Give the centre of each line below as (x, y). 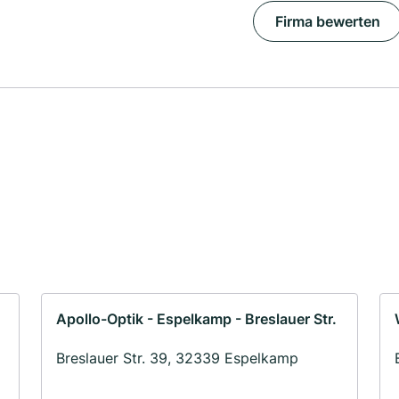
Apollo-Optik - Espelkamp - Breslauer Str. (196, 319)
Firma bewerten (327, 22)
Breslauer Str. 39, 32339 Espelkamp (177, 358)
